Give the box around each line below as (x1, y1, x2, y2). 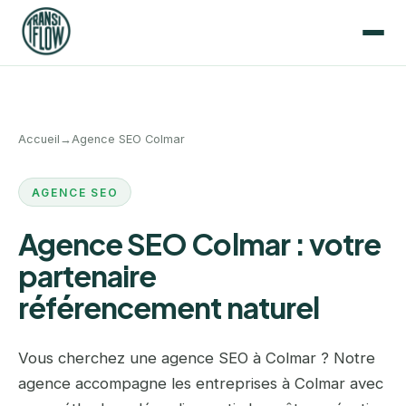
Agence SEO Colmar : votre (18, 226, 382, 263)
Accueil (18, 132, 60, 146)
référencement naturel (18, 289, 319, 326)
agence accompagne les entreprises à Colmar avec (18, 374, 383, 393)
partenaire (18, 257, 157, 295)
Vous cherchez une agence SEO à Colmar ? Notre (18, 349, 375, 368)
